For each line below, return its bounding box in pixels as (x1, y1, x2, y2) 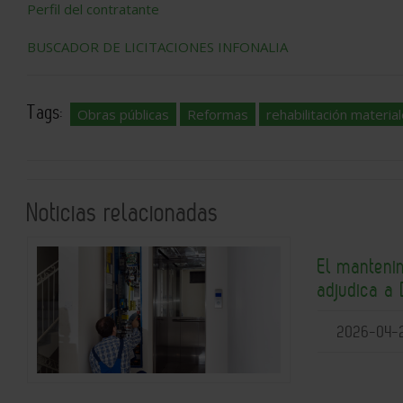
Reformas (187, 105, 248, 123)
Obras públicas (77, 105, 169, 123)
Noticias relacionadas (27, 197, 219, 228)
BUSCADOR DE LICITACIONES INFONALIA (27, 38, 288, 56)
